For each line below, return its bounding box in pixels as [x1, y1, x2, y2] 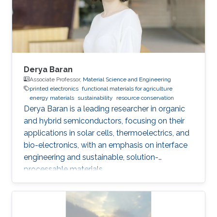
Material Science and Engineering [83, 76, 171, 83]
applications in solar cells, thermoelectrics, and [24, 128, 189, 138]
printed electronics [30, 85, 78, 92]
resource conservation [116, 94, 174, 101]
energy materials [30, 94, 74, 101]
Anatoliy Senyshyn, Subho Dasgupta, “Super [24, 14, 181, 24]
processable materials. [24, 164, 104, 174]
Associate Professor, [30, 76, 83, 83]
